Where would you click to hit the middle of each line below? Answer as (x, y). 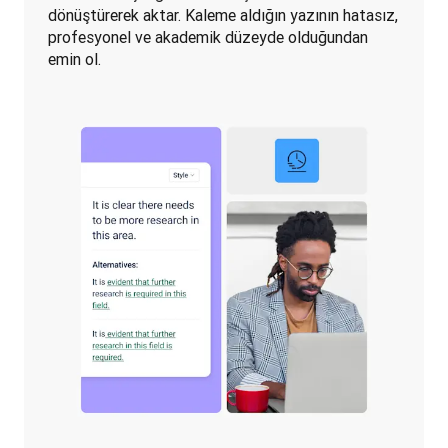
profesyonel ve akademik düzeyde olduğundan (208, 37)
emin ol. (74, 59)
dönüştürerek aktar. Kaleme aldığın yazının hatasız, (223, 15)
